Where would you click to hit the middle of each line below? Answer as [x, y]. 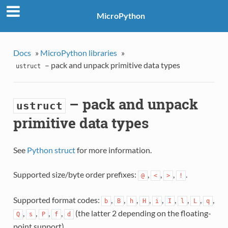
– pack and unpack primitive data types [111, 65]
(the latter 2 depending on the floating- [142, 213]
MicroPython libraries [78, 52]
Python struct [51, 150]
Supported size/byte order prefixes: [75, 175]
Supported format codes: [57, 200]
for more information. [113, 150]
